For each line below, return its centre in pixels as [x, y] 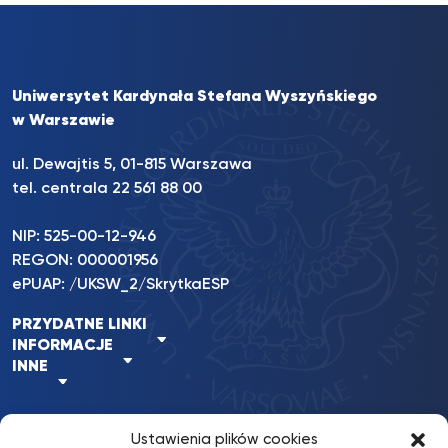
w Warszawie [63, 121]
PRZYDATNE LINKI [79, 325]
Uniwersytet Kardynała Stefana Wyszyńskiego [194, 97]
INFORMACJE [62, 346]
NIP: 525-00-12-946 [84, 237]
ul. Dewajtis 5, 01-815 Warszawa [132, 165]
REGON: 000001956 [85, 261]
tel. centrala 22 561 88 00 [107, 189]
